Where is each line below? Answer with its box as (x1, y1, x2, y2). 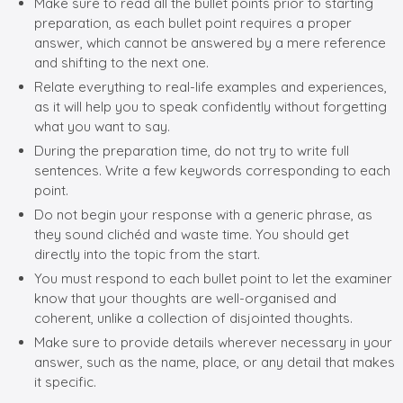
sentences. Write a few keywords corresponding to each (34, 161, 390, 179)
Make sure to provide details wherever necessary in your (34, 333, 392, 351)
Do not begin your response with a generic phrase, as (34, 205, 372, 223)
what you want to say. (34, 117, 170, 135)
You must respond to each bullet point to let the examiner (34, 269, 392, 287)
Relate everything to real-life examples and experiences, (34, 77, 387, 95)
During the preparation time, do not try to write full (34, 141, 349, 159)
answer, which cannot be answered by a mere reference (34, 33, 386, 51)
